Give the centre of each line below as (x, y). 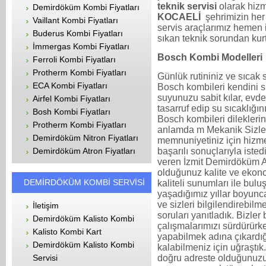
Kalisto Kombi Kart (67, 232)
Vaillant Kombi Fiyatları (75, 20)
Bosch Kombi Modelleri (210, 57)
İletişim (46, 205)
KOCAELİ (180, 17)
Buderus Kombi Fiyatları (78, 33)
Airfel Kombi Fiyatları (72, 99)
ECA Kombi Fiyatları (70, 85)
